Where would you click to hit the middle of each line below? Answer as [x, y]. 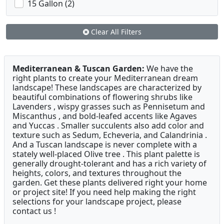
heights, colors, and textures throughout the [97, 173]
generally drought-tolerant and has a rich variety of [109, 164]
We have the [169, 69]
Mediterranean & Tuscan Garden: [78, 69]
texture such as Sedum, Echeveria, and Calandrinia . [110, 135]
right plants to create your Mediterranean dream [105, 78]
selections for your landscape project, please [97, 202]
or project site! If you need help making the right [104, 192]
